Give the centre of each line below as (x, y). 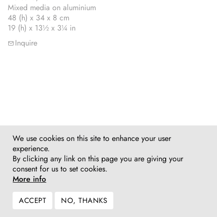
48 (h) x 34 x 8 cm (39, 18)
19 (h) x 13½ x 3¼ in (42, 28)
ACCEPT (33, 201)
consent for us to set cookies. (60, 169)
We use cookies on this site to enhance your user (92, 138)
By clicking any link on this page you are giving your (98, 159)
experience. (31, 148)
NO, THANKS (84, 201)
